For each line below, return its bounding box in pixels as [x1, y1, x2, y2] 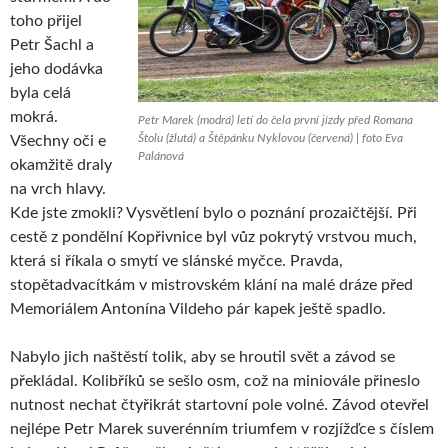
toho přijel [10, 13, 82, 30]
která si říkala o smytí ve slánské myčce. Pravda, [10, 253, 343, 270]
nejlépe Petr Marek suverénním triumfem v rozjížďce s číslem [10, 421, 434, 438]
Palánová [138, 150, 184, 163]
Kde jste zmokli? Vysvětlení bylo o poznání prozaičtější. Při [10, 205, 417, 222]
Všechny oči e [10, 133, 106, 150]
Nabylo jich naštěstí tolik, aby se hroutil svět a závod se [10, 349, 395, 366]
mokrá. [10, 109, 58, 126]
